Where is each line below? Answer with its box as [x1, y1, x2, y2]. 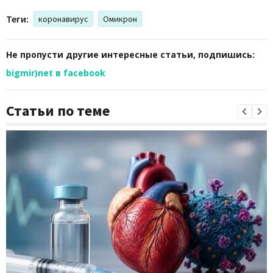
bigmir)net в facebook [6, 66, 105, 79]
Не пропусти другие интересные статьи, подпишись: [6, 48, 255, 60]
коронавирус [38, 13, 88, 24]
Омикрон [103, 13, 137, 24]
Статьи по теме [6, 101, 110, 120]
